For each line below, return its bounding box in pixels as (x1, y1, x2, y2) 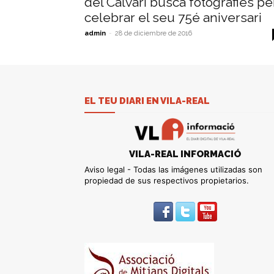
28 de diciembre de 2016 (115, 29, 192, 38)
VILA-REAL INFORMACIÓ (129, 148, 242, 160)
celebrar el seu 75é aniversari (84, 10, 262, 26)
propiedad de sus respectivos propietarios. (84, 175, 249, 185)
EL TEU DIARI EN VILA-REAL (84, 95, 210, 107)
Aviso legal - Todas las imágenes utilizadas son (84, 164, 262, 174)
